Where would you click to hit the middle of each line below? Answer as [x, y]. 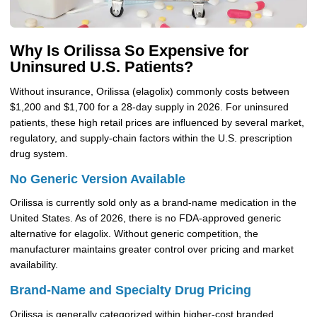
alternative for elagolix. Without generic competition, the [134, 234]
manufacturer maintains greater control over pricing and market [151, 250]
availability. [34, 265]
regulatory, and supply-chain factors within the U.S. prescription [151, 139]
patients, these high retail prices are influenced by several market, [157, 123]
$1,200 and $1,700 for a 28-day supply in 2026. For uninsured [149, 108]
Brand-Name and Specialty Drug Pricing [130, 290]
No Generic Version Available [97, 179]
